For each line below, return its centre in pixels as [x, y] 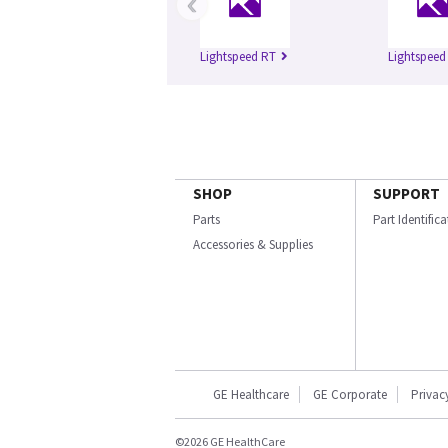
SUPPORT [406, 194]
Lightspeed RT [238, 57]
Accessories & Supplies [253, 245]
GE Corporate [350, 395]
